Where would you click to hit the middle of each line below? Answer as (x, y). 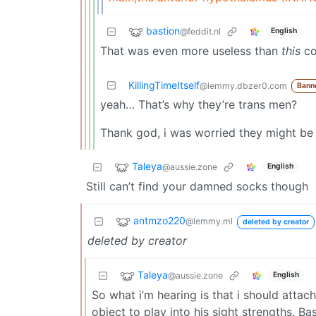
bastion (163, 31)
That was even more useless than (191, 50)
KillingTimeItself (164, 85)
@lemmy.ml (209, 221)
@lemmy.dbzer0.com (243, 85)
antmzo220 (159, 221)
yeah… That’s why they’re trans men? (199, 104)
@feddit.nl (200, 32)
